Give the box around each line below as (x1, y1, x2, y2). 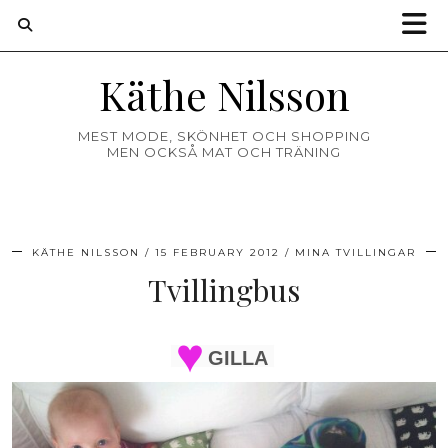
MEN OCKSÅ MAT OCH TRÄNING (107, 144, 341, 160)
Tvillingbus (148, 270, 300, 310)
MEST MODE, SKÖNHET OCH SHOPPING (77, 128, 371, 144)
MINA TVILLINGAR (295, 246, 416, 259)
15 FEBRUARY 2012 (155, 246, 280, 259)
